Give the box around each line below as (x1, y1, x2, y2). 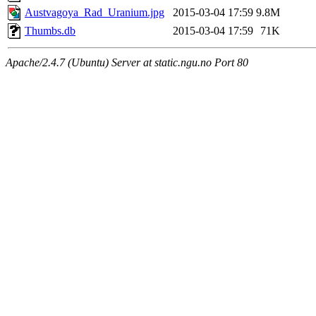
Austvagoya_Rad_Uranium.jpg (25, 6, 164, 19)
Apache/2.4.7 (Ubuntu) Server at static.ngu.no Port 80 (6, 56, 248, 69)
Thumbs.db (25, 25, 75, 37)
